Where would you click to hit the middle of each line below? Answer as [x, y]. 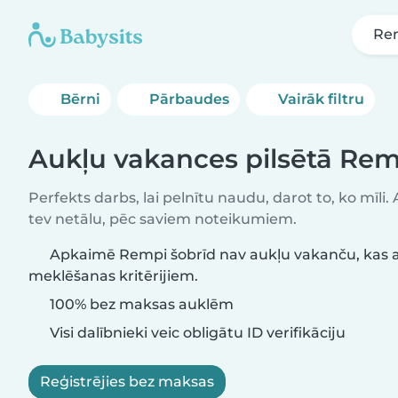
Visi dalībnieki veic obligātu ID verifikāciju [196, 333]
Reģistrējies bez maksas [127, 382]
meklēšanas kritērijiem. [113, 276]
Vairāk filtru [322, 99]
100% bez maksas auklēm [140, 304]
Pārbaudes [190, 99]
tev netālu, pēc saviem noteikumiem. [163, 219]
